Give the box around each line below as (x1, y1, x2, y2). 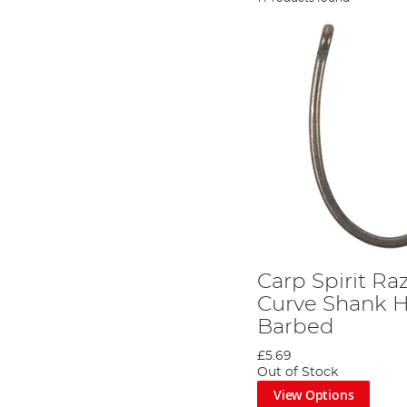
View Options (273, 386, 354, 404)
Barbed (257, 315, 335, 338)
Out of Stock (257, 365, 339, 379)
